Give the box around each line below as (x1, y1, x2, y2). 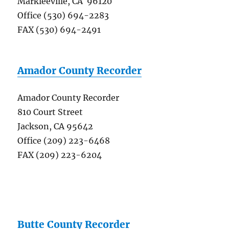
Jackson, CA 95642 (17, 121, 94, 132)
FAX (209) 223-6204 (17, 150, 102, 161)
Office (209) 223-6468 (17, 135, 110, 146)
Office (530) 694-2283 (17, 10, 109, 21)
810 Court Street (17, 107, 83, 118)
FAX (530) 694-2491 (17, 25, 101, 35)
